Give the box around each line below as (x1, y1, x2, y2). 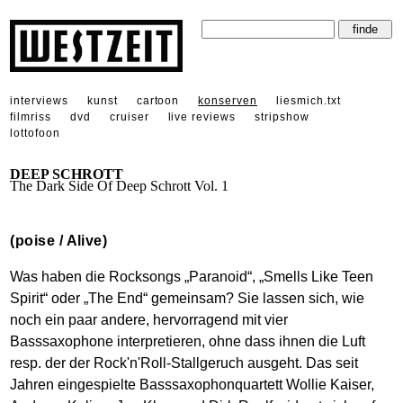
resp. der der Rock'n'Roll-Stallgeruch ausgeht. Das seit (10, 354, 359, 371)
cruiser (109, 110, 149, 123)
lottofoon (10, 126, 60, 139)
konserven (198, 94, 257, 107)
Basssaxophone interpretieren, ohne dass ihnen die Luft (10, 333, 366, 349)
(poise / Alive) (10, 232, 108, 248)
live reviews (167, 110, 237, 123)
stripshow (255, 110, 309, 123)
